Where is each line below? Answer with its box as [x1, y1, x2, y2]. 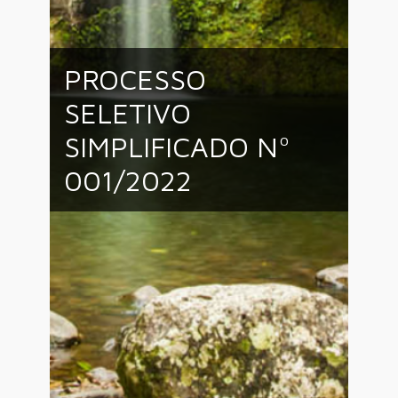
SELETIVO [64, 96, 191, 130]
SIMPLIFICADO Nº [64, 130, 291, 163]
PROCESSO [64, 62, 206, 96]
